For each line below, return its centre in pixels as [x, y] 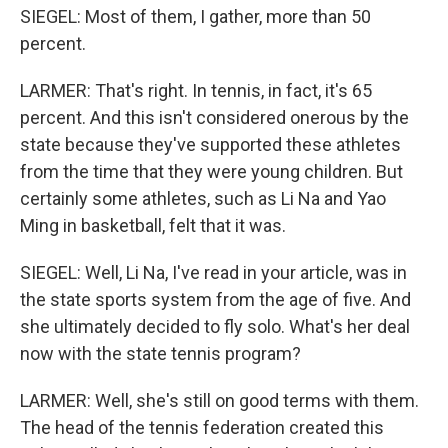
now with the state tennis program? [160, 353]
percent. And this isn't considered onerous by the [214, 117]
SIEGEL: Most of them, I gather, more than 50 [195, 16]
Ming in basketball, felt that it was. [153, 225]
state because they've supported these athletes [210, 144]
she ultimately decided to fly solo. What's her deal [215, 326]
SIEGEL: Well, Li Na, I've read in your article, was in [213, 272]
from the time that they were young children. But [211, 171]
